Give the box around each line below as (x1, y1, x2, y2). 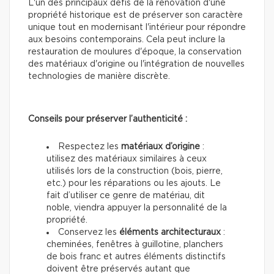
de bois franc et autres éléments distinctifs (46, 252, 226, 261)
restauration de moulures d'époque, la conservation (28, 47, 242, 56)
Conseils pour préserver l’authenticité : (28, 114, 187, 124)
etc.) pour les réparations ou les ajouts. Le (46, 179, 221, 188)
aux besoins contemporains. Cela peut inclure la (28, 35, 225, 44)
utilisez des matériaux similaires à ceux (46, 154, 207, 163)
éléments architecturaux (119, 228, 221, 237)
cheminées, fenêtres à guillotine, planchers (46, 240, 223, 249)
